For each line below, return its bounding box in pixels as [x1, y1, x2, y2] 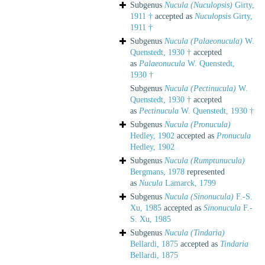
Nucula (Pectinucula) [164, 83, 236, 93]
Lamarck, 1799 [163, 178, 216, 188]
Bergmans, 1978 [130, 167, 185, 176]
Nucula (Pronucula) [164, 119, 231, 129]
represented [185, 167, 225, 176]
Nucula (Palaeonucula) [164, 36, 243, 46]
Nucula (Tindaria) [164, 228, 225, 237]
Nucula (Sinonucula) [164, 192, 234, 201]
